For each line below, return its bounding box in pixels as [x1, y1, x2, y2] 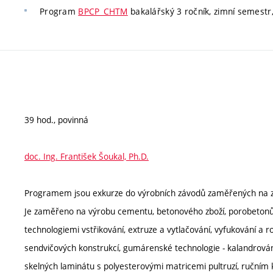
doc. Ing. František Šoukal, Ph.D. [24, 150, 149, 162]
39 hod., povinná [24, 113, 88, 126]
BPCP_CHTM [78, 5, 128, 17]
